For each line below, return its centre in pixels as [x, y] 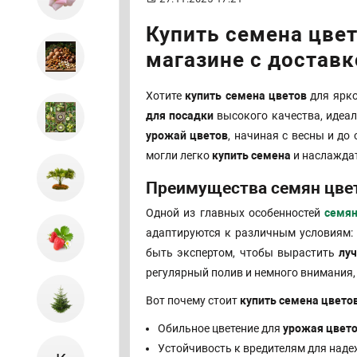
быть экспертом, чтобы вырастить [243, 253]
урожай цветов [187, 136]
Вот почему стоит [193, 301]
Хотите [166, 96]
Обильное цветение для [220, 329]
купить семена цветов [246, 96]
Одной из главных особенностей [235, 213]
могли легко [179, 156]
